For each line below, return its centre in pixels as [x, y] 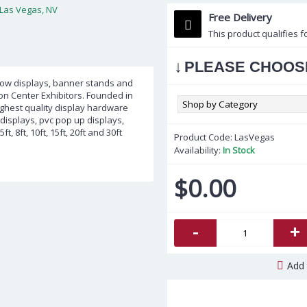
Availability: [198, 150]
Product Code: [204, 137]
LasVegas [255, 137]
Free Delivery [240, 17]
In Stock [239, 150]
